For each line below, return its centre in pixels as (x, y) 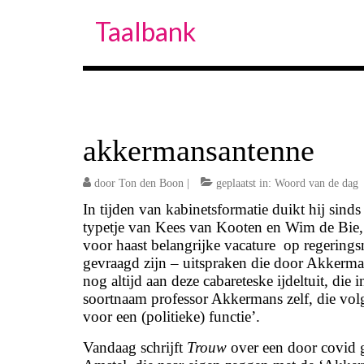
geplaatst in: (244, 183)
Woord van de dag (316, 183)
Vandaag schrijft (135, 347)
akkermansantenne (199, 150)
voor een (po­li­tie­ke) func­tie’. (171, 316)
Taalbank (145, 31)
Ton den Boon (151, 183)
